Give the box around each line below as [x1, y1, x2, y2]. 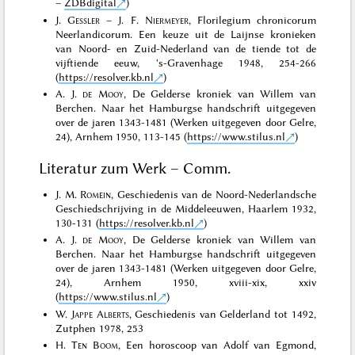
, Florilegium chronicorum [188, 13, 316, 26]
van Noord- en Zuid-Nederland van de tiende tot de [55, 41, 316, 55]
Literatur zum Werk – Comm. [39, 158, 231, 177]
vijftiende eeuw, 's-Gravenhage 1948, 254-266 [55, 55, 316, 69]
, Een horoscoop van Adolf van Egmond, [117, 338, 316, 352]
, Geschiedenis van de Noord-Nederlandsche [111, 187, 316, 200]
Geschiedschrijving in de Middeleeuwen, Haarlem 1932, [55, 201, 316, 215]
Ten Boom [71, 338, 118, 352]
